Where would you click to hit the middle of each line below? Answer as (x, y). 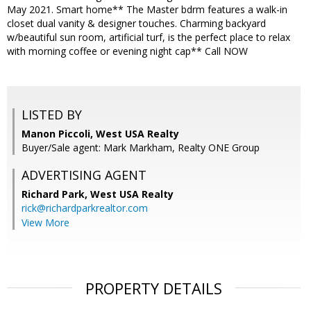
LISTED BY (52, 115)
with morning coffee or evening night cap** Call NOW (127, 51)
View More (45, 223)
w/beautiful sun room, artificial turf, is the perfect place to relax (149, 37)
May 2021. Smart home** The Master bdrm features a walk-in (147, 10)
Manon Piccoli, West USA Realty (100, 134)
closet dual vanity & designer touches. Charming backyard (136, 24)
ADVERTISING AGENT (84, 175)
